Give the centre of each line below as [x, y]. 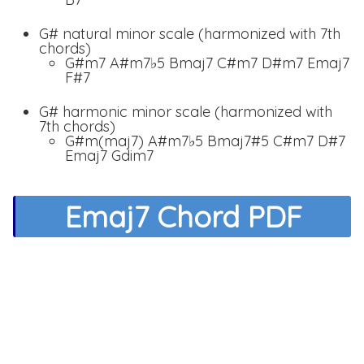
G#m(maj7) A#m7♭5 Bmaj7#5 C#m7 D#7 [205, 141]
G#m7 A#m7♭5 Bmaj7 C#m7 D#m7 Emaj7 [207, 63]
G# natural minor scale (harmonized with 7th [190, 34]
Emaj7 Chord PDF [183, 217]
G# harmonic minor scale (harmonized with [186, 112]
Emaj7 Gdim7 [109, 156]
